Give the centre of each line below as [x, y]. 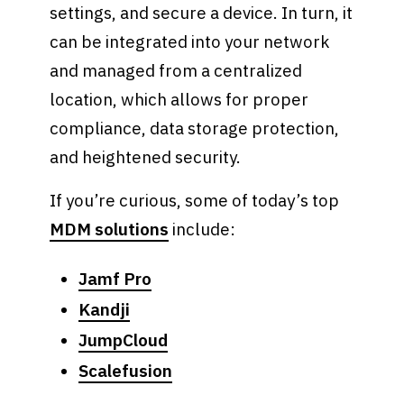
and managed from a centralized [176, 70]
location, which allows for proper [179, 99]
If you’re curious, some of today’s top [195, 200]
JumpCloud [123, 340]
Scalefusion [125, 371]
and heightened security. [146, 156]
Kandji [104, 310]
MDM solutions [110, 229]
